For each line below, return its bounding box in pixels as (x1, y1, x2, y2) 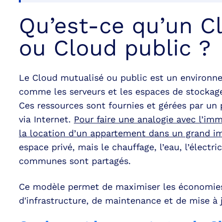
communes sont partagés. (19, 156, 134, 166)
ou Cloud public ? (19, 35, 211, 61)
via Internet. (19, 114, 74, 124)
